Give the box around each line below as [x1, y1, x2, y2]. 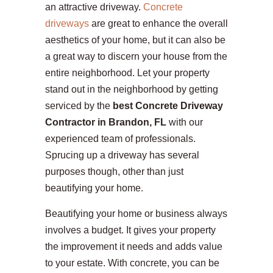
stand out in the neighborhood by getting [45, 84, 218, 95]
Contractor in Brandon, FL [45, 117, 166, 128]
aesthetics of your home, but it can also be [45, 35, 225, 46]
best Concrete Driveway [113, 101, 223, 112]
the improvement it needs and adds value [45, 241, 222, 252]
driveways [45, 18, 89, 29]
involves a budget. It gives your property [45, 225, 216, 236]
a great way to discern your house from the [45, 51, 227, 62]
